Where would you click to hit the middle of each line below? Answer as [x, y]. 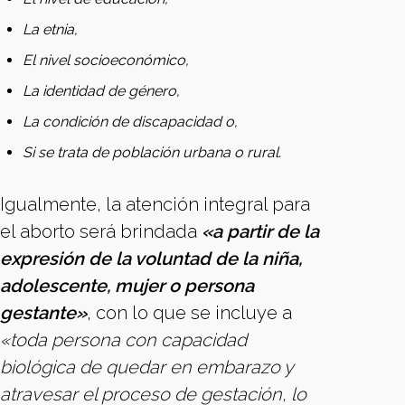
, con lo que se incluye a [189, 313]
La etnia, [52, 29]
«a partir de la [258, 231]
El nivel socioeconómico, [108, 60]
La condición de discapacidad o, [130, 122]
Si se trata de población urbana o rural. [152, 152]
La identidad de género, [103, 91]
